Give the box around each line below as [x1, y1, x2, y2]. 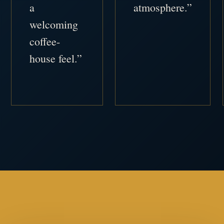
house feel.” [29, 51, 82, 65]
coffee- [29, 34, 60, 48]
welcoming [29, 17, 78, 31]
